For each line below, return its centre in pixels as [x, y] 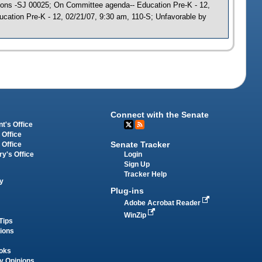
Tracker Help [146, 174]
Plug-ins [127, 190]
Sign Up [137, 164]
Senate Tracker [140, 144]
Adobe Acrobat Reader [163, 203]
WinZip [136, 215]
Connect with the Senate [160, 115]
